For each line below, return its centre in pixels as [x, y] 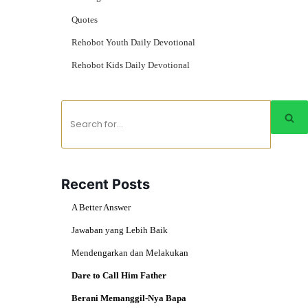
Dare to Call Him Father [119, 275]
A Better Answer [101, 207]
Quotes [85, 20]
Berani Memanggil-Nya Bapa [129, 298]
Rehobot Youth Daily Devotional [133, 42]
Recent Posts [106, 184]
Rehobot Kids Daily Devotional [131, 65]
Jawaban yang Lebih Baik [120, 230]
